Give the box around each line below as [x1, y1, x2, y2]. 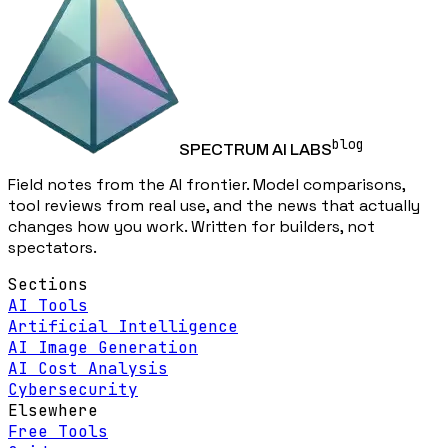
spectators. [8, 237, 97, 259]
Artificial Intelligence [8, 316, 238, 338]
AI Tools [8, 295, 88, 317]
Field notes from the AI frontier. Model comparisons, [8, 174, 405, 196]
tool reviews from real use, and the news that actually [8, 195, 420, 217]
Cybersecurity [8, 379, 138, 401]
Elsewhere [8, 400, 98, 422]
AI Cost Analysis [8, 358, 168, 380]
